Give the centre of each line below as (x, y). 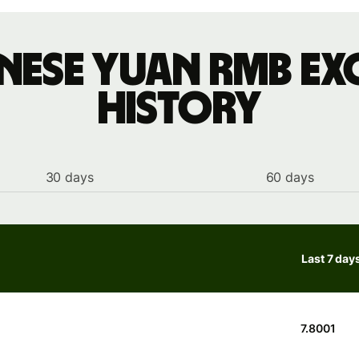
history (179, 109)
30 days (69, 177)
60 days (290, 177)
